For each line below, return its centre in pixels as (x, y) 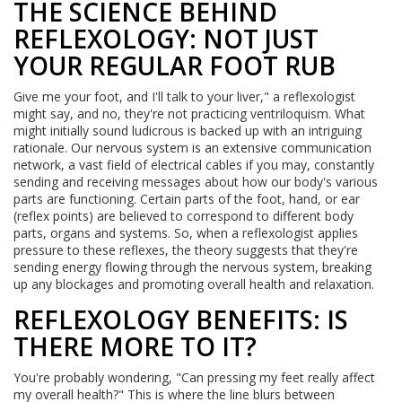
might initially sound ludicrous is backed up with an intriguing (188, 131)
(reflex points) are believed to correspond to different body (184, 216)
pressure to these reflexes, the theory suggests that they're (186, 250)
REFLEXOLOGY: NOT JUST (166, 39)
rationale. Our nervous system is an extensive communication (192, 148)
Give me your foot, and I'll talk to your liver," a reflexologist (184, 97)
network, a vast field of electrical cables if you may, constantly (194, 165)
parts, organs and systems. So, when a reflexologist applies (186, 233)
